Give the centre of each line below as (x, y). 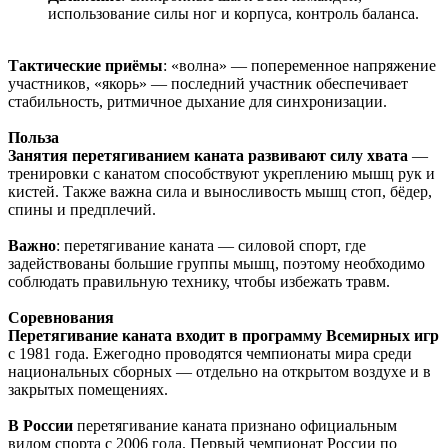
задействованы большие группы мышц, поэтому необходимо (216, 263)
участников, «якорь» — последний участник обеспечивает (208, 83)
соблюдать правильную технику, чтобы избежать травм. (199, 281)
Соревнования (61, 317)
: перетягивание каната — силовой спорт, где (211, 245)
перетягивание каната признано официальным (235, 425)
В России (40, 425)
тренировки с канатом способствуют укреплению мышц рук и (221, 173)
